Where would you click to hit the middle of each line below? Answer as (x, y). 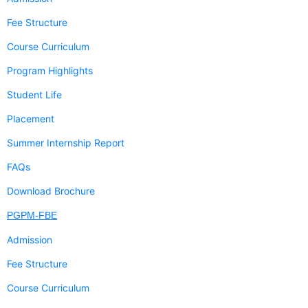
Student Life (34, 95)
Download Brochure (51, 191)
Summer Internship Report (66, 143)
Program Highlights (50, 71)
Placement (31, 119)
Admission (30, 240)
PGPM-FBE (32, 216)
